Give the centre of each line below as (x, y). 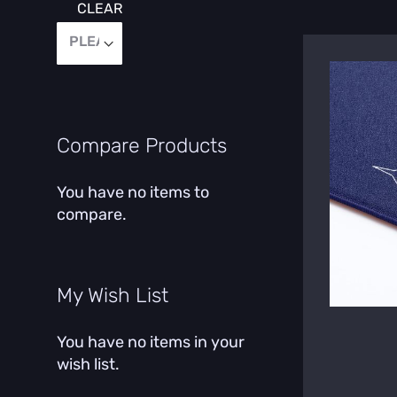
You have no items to (133, 192)
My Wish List (113, 295)
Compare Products (142, 145)
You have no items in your (151, 342)
